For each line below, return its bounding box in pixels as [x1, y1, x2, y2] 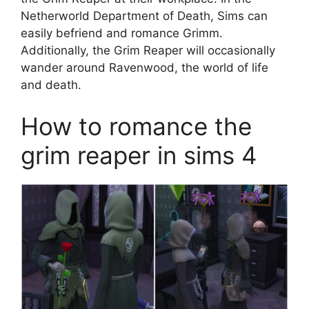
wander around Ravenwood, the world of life [21, 61, 268, 75]
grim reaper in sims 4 [21, 140, 257, 170]
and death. [21, 78, 81, 92]
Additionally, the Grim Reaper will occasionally [21, 43, 275, 58]
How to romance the [21, 111, 252, 141]
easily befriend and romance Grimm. [21, 26, 223, 41]
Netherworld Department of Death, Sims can [21, 9, 268, 23]
